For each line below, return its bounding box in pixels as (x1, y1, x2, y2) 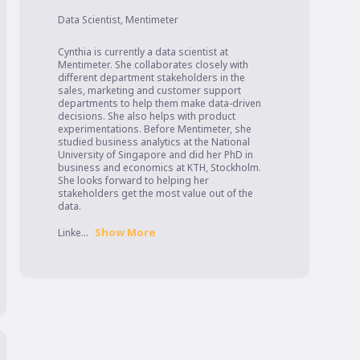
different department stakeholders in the (58, 71, 245, 85)
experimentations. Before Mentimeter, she (58, 122, 252, 137)
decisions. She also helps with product (58, 109, 235, 124)
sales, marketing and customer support (58, 84, 241, 98)
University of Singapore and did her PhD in (58, 148, 253, 162)
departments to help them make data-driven (58, 96, 261, 111)
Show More (95, 225, 156, 240)
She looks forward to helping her (58, 174, 209, 188)
